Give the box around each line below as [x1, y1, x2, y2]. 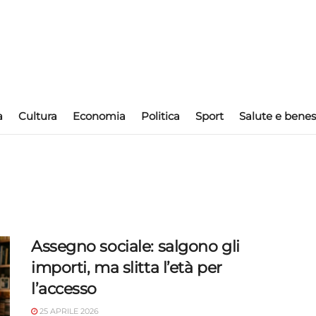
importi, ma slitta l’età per [31, 258, 222, 277]
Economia [73, 109, 126, 123]
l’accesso [31, 279, 97, 298]
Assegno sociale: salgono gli [31, 237, 240, 256]
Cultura [18, 109, 57, 123]
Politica [141, 109, 180, 123]
